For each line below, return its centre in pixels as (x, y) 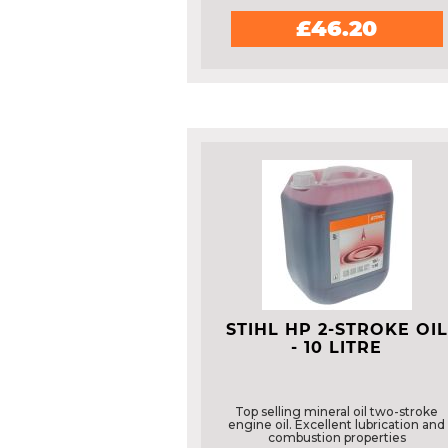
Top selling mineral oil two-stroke (337, 411)
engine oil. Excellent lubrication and (337, 424)
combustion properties (336, 437)
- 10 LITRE (337, 347)
